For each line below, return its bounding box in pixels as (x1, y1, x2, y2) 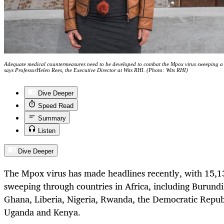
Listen (38, 126, 55, 134)
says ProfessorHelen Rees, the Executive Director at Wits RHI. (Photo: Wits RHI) (4, 66, 188, 73)
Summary (38, 114, 66, 122)
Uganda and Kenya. (4, 204, 80, 219)
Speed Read (38, 101, 73, 109)
